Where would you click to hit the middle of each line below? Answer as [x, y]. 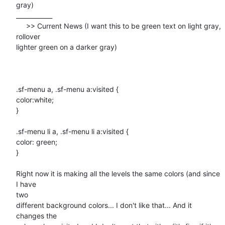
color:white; [35, 99]
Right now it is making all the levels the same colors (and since [118, 173]
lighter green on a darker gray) [67, 47]
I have [26, 184]
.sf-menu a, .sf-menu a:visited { [67, 89]
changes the [36, 215]
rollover [28, 36]
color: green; [37, 142]
